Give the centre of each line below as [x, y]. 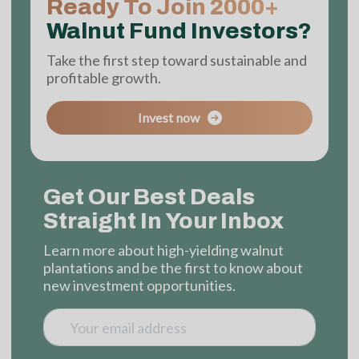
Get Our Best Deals [149, 197]
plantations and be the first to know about [173, 268]
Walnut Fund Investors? [179, 30]
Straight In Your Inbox [163, 221]
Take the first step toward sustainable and [177, 60]
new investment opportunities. [139, 286]
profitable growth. [104, 77]
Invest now [168, 118]
